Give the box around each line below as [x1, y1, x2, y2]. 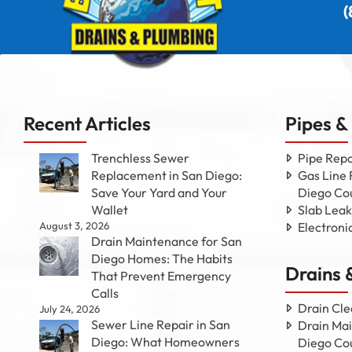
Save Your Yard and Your [91, 184, 227, 200]
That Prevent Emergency [91, 267, 231, 284]
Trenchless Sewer [91, 149, 189, 166]
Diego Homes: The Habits [91, 250, 233, 266]
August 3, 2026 [39, 218, 109, 232]
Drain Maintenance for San [91, 233, 242, 249]
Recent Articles [24, 111, 151, 135]
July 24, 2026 [39, 302, 100, 315]
